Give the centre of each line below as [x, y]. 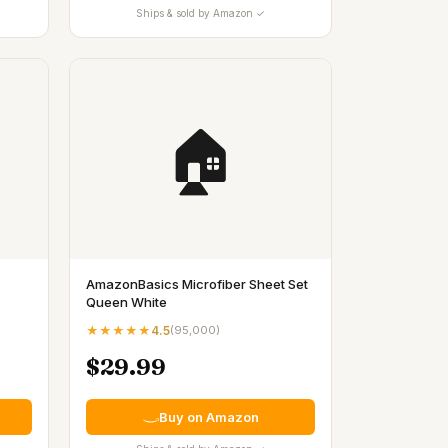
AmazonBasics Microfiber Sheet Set [197, 284]
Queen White [126, 302]
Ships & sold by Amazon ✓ [200, 13]
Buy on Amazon [208, 416]
